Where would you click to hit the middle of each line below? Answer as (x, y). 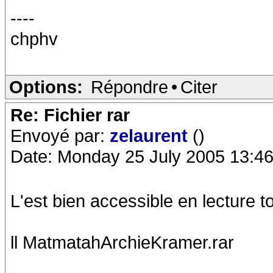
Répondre (129, 87)
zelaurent (151, 136)
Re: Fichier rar (70, 115)
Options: (46, 87)
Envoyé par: (60, 136)
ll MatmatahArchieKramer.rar (122, 242)
